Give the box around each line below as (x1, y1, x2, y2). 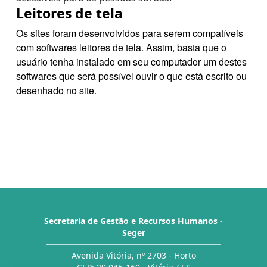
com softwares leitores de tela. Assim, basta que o (16, 41, 226, 54)
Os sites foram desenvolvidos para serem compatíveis (16, 26, 243, 40)
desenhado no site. (16, 83, 97, 97)
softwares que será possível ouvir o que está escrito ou (16, 69, 247, 83)
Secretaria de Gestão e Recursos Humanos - (44, 215, 223, 226)
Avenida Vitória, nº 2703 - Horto (71, 250, 196, 261)
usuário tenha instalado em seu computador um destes (16, 55, 247, 69)
